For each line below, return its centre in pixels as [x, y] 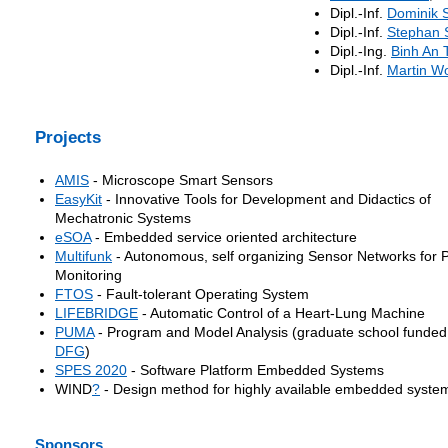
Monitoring [88, 275]
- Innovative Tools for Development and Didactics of [266, 199]
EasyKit [78, 199]
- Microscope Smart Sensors [181, 180]
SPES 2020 [91, 370]
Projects [68, 137]
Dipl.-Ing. [360, 51]
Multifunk [83, 256]
